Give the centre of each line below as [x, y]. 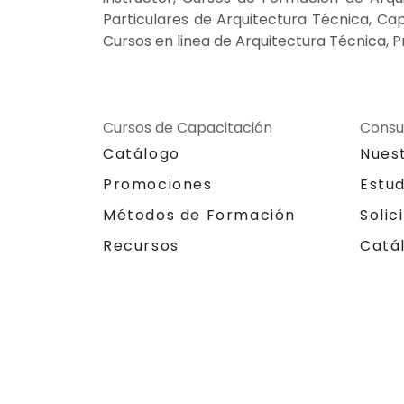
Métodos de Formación [199, 215]
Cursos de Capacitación [188, 127]
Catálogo [142, 153]
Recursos [141, 245]
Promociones [158, 184]
